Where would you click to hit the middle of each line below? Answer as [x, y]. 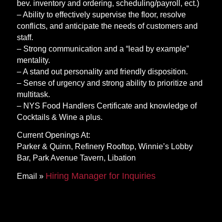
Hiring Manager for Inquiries [100, 176]
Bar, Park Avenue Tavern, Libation [76, 158]
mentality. [33, 60]
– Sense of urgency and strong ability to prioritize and [110, 83]
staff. [25, 37]
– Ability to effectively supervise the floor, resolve [101, 14]
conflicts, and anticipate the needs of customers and [107, 26]
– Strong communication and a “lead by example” [103, 49]
